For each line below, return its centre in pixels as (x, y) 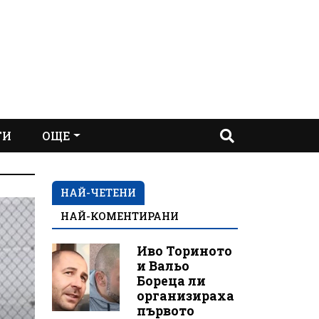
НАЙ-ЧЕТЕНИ (98, 193)
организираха (185, 296)
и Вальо (163, 266)
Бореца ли (171, 281)
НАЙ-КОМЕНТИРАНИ (120, 216)
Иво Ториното (184, 251)
